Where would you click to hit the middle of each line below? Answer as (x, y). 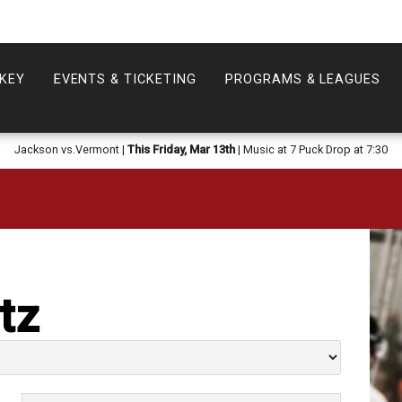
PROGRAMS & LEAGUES (303, 79)
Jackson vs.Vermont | (71, 149)
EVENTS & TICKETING (125, 79)
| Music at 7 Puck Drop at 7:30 (311, 149)
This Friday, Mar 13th (181, 149)
